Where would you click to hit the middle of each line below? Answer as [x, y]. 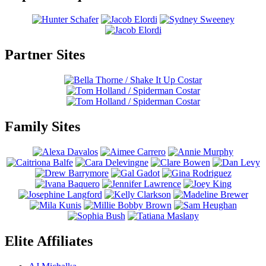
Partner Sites [45, 55]
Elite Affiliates [49, 241]
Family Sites [42, 127]
